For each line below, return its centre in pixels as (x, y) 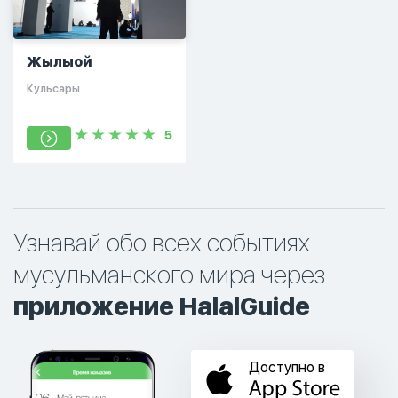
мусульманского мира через (169, 275)
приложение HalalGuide (162, 306)
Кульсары (53, 89)
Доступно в (287, 368)
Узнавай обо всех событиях (162, 243)
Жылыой (60, 62)
